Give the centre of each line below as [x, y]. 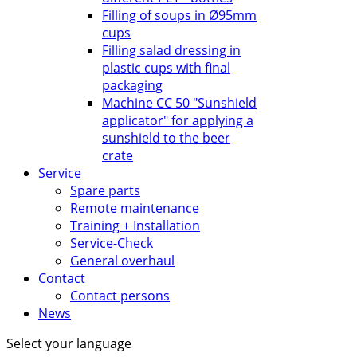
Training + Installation [135, 226]
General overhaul [122, 261]
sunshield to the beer [166, 138]
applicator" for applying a [178, 120]
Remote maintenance [135, 208]
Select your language [69, 343]
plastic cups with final [166, 68]
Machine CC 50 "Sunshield [179, 103]
